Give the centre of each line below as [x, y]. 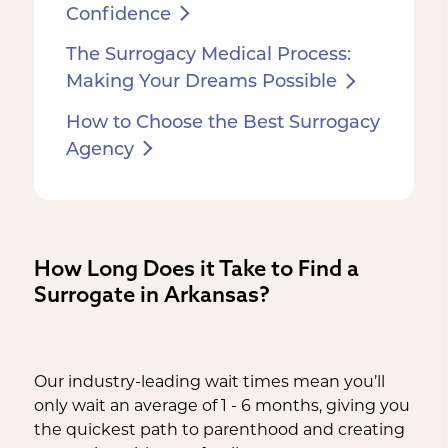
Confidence [118, 15]
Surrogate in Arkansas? [151, 293]
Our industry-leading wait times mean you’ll [209, 382]
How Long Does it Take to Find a [196, 267]
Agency [99, 150]
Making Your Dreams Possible [201, 82]
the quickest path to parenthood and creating [219, 430]
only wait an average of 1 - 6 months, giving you [221, 406]
